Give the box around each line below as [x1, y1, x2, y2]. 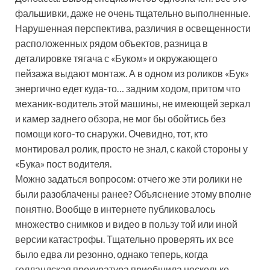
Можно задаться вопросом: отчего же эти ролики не [15, 172, 242, 184]
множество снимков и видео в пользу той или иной [15, 218, 237, 230]
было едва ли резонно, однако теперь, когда [15, 248, 208, 260]
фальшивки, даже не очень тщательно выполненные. [15, 7, 250, 19]
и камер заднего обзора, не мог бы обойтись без [15, 112, 225, 124]
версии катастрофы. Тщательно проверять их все [15, 233, 234, 245]
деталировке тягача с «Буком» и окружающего [15, 52, 218, 64]
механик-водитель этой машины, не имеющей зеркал [15, 97, 250, 109]
